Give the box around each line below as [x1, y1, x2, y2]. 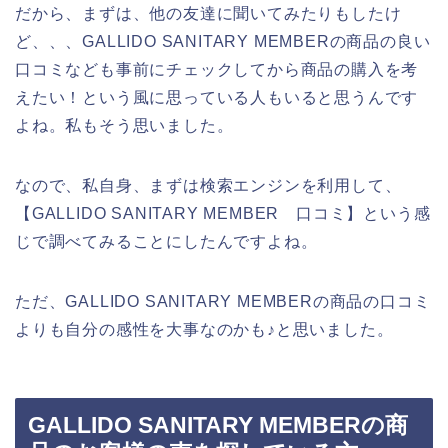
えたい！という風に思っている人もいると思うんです [15, 88, 419, 106]
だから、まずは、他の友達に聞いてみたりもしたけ [15, 4, 402, 22]
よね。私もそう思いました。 [15, 116, 234, 134]
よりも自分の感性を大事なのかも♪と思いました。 [15, 320, 394, 338]
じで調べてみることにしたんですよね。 [15, 232, 318, 250]
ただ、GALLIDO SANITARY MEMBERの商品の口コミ [15, 292, 431, 310]
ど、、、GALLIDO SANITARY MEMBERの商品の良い [15, 32, 431, 50]
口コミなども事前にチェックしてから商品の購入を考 [15, 60, 419, 78]
